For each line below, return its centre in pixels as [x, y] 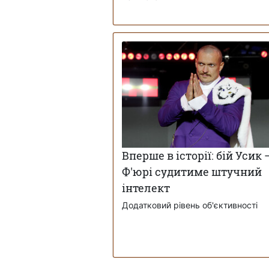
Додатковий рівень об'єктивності [190, 205]
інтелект [146, 188]
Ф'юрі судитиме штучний [192, 172]
